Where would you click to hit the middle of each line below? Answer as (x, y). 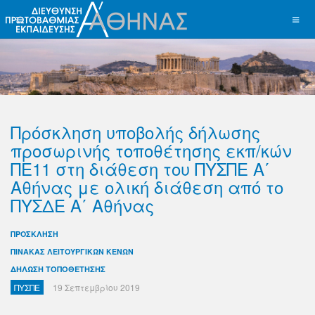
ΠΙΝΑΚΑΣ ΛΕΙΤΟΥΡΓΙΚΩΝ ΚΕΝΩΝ (72, 251)
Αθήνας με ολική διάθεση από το (147, 187)
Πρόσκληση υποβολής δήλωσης (135, 132)
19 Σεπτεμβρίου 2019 (96, 287)
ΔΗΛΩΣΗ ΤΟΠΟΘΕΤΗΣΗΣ (58, 269)
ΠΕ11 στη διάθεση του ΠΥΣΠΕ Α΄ (140, 168)
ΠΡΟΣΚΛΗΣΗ (34, 234)
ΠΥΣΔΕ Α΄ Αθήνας (82, 205)
